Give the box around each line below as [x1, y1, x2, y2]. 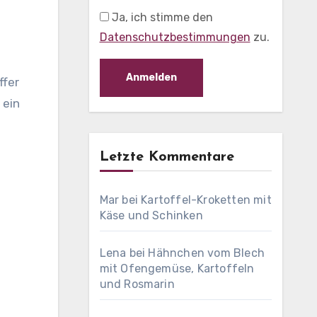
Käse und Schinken [99, 209, 203, 222]
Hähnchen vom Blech [148, 246, 265, 260]
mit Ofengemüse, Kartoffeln [99, 262, 255, 275]
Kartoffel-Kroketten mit [141, 193, 272, 207]
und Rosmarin [99, 277, 175, 291]
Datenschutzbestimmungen [99, 30, 250, 44]
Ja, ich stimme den [108, 11, 213, 24]
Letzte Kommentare [99, 150, 234, 164]
